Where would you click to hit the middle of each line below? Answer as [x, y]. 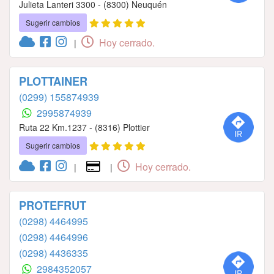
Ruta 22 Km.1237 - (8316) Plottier [84, 127]
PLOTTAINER [53, 81]
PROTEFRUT [53, 205]
